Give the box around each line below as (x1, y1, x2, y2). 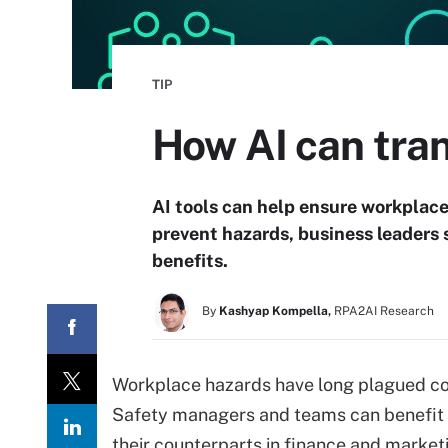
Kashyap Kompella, (219, 304, 331, 318)
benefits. (152, 250, 228, 271)
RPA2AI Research (334, 304, 434, 318)
